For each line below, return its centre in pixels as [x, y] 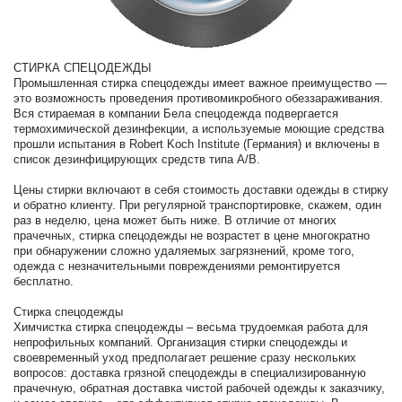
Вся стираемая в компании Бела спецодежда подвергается [176, 114]
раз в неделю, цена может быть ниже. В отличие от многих [175, 220]
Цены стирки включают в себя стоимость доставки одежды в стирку [201, 190]
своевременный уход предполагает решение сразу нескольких [185, 358]
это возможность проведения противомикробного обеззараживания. [198, 98]
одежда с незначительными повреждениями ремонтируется [177, 266]
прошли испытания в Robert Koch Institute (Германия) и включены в [197, 144]
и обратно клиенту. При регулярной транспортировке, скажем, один [197, 205]
